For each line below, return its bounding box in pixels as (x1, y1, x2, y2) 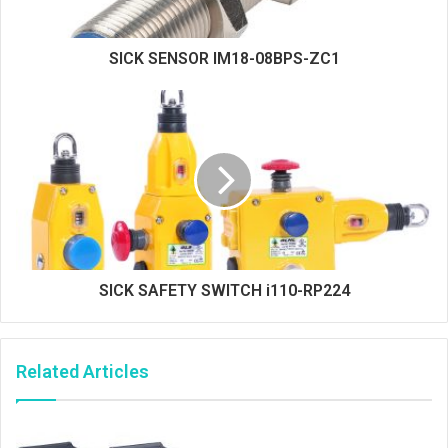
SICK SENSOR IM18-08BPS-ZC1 (108, 48, 340, 68)
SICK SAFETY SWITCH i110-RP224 (98, 280, 350, 300)
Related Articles (16, 360, 149, 382)
